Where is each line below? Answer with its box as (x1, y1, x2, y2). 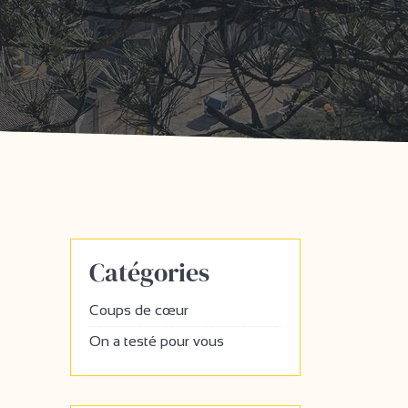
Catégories (89, 255, 209, 290)
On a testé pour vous (89, 333, 224, 350)
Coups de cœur (89, 301, 189, 318)
